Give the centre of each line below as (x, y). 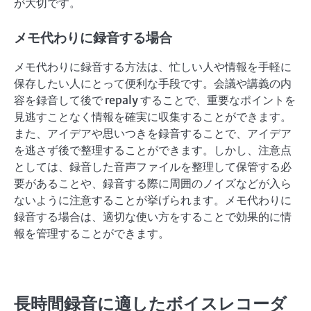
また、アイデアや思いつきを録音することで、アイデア (153, 134)
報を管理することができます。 (92, 234)
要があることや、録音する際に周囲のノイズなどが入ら (153, 184)
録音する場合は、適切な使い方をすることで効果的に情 (153, 217)
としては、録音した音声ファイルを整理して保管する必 (153, 167)
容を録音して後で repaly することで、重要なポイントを (155, 100)
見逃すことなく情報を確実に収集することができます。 (153, 117)
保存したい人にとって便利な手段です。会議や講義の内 (153, 84)
